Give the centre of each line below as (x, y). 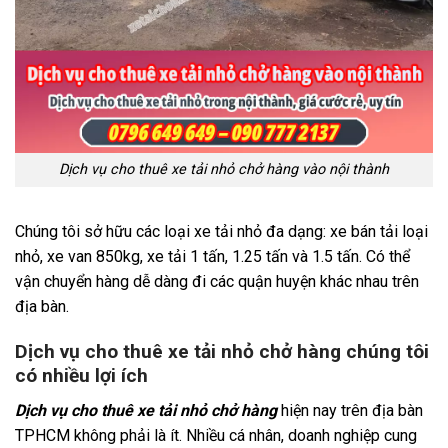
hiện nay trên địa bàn (352, 410)
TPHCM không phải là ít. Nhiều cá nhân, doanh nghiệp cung (216, 435)
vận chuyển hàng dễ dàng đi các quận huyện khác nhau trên (217, 282)
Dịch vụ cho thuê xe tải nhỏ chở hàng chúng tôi (222, 352)
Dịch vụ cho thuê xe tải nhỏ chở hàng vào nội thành (224, 170)
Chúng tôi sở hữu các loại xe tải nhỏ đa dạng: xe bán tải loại (221, 232)
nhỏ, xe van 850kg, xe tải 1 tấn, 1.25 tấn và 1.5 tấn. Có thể (212, 257)
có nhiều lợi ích (81, 376)
